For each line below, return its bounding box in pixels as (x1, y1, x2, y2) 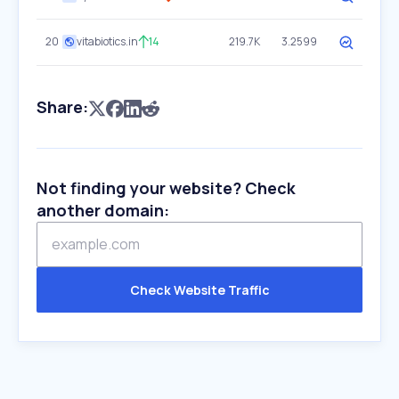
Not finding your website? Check (37, 177, 296, 199)
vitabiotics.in (77, 34, 138, 49)
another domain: (37, 199, 169, 221)
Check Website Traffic (129, 281, 270, 298)
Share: (37, 96, 88, 118)
